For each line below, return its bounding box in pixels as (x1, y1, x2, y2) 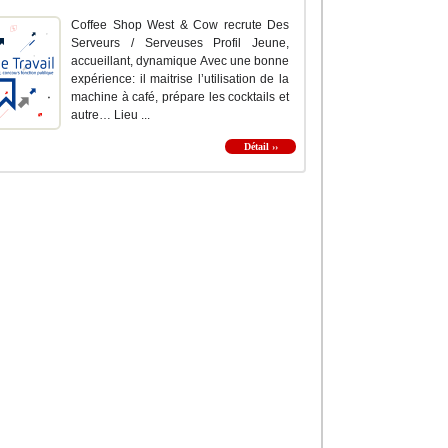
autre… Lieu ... (71, 108, 150, 123)
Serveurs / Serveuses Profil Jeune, (71, 36, 289, 51)
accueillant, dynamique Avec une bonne (71, 54, 289, 69)
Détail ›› (243, 141, 278, 153)
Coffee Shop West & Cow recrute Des (71, 18, 289, 33)
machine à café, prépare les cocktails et (71, 90, 289, 105)
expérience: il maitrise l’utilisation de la (71, 72, 289, 87)
